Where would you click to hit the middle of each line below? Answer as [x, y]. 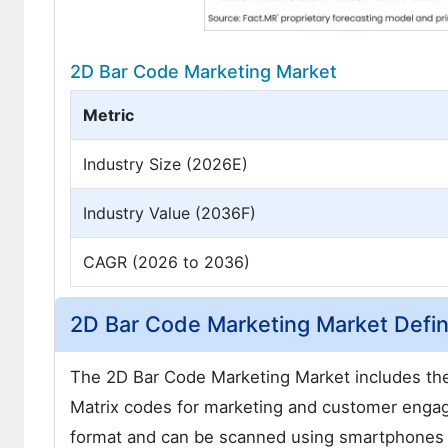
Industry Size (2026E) [165, 164]
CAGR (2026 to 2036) [166, 262]
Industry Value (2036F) [169, 213]
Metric [108, 115]
